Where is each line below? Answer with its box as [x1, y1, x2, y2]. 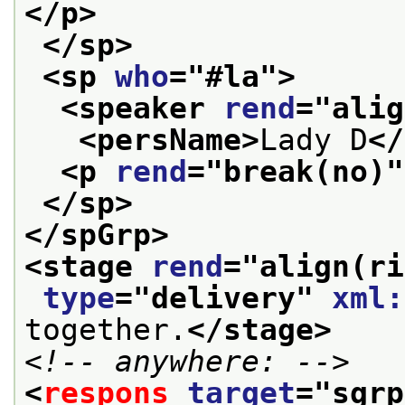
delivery [151, 280, 296, 316]
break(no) [223, 154, 386, 189]
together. [24, 312, 187, 347]
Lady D [259, 122, 368, 157]
